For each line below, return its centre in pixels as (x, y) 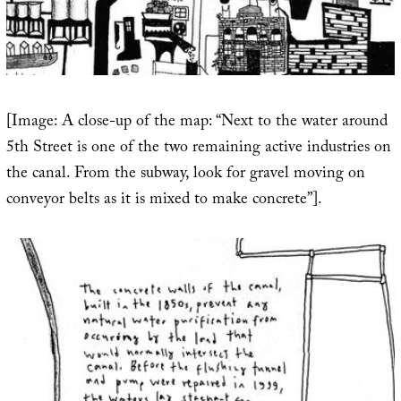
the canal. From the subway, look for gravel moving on (185, 175)
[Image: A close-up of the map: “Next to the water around (196, 124)
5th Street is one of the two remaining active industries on (198, 149)
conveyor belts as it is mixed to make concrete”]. (164, 201)
